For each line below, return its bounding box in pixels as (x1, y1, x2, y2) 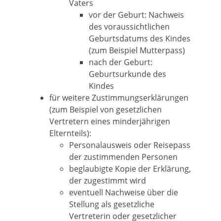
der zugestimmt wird (69, 175, 146, 186)
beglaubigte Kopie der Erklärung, (69, 163, 191, 174)
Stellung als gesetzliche (69, 199, 154, 210)
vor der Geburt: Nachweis (89, 9, 184, 20)
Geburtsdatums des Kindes (89, 33, 190, 44)
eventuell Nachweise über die (69, 187, 178, 198)
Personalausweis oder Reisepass (69, 140, 190, 150)
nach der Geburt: (89, 57, 152, 68)
